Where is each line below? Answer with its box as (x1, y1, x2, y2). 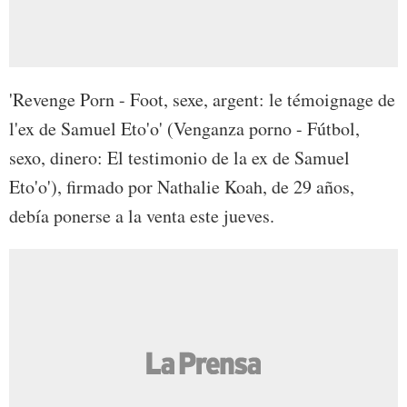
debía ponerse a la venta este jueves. (9, 203, 274, 229)
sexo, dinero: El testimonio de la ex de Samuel (9, 145, 350, 171)
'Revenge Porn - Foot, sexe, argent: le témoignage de (9, 87, 395, 113)
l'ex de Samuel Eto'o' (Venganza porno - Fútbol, (9, 116, 360, 142)
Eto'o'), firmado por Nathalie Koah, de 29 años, (9, 174, 354, 200)
